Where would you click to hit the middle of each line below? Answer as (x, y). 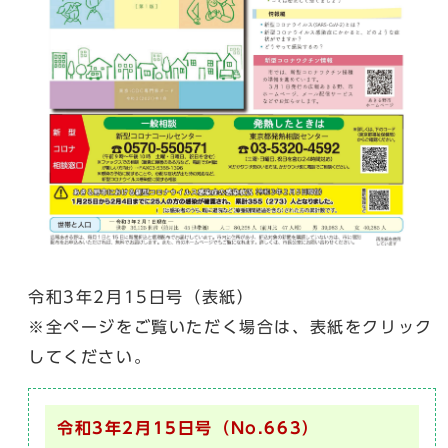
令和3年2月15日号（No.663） (188, 427)
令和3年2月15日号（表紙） (141, 296)
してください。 (90, 356)
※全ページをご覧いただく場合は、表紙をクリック (230, 326)
